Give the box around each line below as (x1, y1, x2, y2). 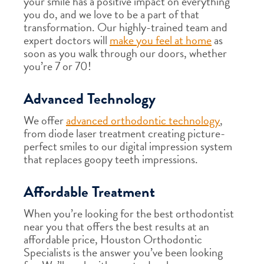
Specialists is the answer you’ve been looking (24, 243, 223, 261)
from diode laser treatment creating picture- (24, 124, 225, 142)
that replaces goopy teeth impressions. (24, 150, 198, 168)
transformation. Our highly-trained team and (24, 18, 227, 36)
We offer (24, 111, 66, 129)
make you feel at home (110, 31, 212, 49)
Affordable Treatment (24, 180, 155, 203)
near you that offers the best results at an (24, 217, 209, 235)
